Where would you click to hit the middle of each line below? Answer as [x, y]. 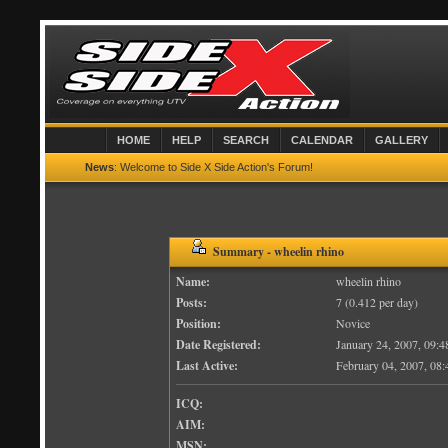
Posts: [191, 302]
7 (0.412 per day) [376, 301]
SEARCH [246, 139]
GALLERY [401, 139]
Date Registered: [218, 344]
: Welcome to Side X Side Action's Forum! [213, 166]
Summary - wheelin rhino [274, 251]
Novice [352, 322]
